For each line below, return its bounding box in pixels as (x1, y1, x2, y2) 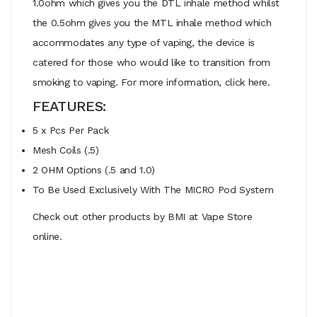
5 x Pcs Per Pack (33, 124, 109, 136)
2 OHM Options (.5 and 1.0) (33, 163, 155, 175)
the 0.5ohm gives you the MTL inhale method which (33, 16, 272, 28)
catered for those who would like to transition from (33, 56, 271, 68)
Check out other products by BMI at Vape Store (33, 210, 253, 222)
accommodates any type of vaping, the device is (33, 36, 255, 48)
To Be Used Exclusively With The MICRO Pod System (33, 183, 274, 195)
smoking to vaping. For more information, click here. (33, 76, 270, 88)
